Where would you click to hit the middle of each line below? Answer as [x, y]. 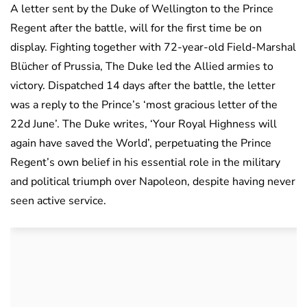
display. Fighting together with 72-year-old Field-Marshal [153, 48]
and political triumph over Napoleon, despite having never [153, 182]
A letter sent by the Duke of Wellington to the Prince [142, 9]
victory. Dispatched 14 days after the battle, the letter [143, 86]
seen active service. [58, 201]
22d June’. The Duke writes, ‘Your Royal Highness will [144, 124]
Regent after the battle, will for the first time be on [136, 28]
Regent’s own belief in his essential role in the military [145, 163]
